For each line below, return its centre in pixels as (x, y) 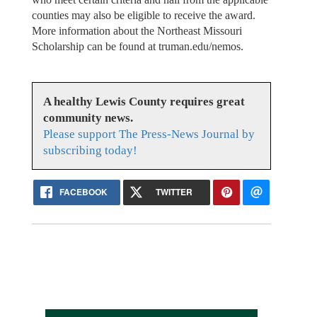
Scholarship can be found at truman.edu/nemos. (137, 47)
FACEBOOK (84, 191)
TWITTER (174, 191)
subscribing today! (90, 150)
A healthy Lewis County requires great (144, 101)
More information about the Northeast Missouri (137, 31)
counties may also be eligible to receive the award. (145, 16)
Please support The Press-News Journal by (149, 134)
